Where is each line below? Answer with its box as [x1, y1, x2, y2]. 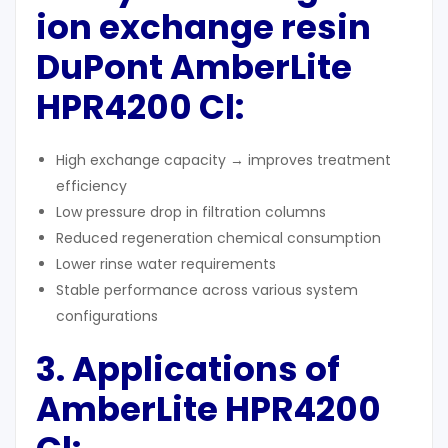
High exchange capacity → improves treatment [56, 150, 391, 171]
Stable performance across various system [56, 280, 358, 301]
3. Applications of [36, 345, 340, 394]
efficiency [56, 176, 127, 197]
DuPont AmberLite [36, 43, 352, 92]
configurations [56, 306, 158, 327]
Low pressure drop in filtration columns [56, 202, 326, 223]
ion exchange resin [36, 3, 371, 52]
